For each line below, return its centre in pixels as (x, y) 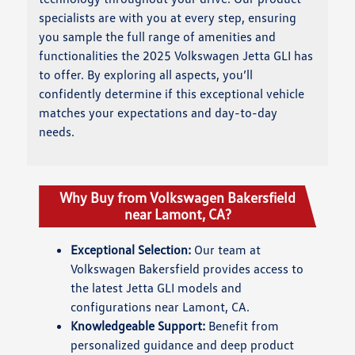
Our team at (226, 249)
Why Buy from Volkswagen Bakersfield (177, 197)
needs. (57, 131)
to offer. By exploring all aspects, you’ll (146, 74)
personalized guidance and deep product (183, 344)
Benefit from (242, 325)
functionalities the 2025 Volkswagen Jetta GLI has (176, 55)
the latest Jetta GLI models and (157, 287)
